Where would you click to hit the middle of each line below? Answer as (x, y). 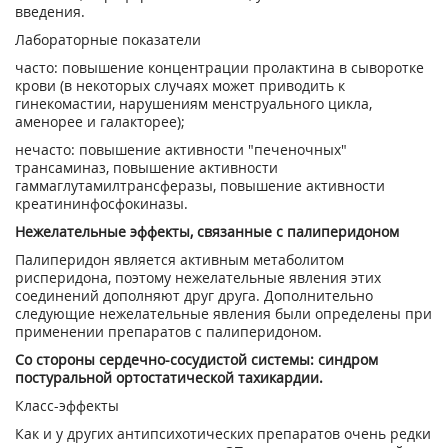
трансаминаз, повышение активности (146, 167)
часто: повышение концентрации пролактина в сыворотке (219, 67)
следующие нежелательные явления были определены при (223, 313)
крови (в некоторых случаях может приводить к (180, 85)
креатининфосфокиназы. (101, 203)
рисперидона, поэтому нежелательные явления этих (198, 277)
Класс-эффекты (67, 405)
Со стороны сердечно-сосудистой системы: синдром (196, 359)
